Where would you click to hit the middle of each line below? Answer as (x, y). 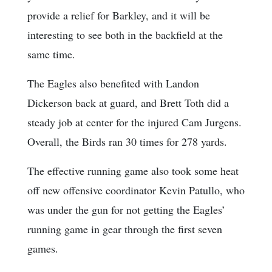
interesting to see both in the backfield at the (125, 35)
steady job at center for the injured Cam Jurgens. (134, 122)
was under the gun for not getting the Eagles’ (126, 210)
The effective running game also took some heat (133, 171)
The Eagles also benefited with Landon (113, 83)
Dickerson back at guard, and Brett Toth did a (128, 103)
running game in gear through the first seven (125, 229)
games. (43, 249)
